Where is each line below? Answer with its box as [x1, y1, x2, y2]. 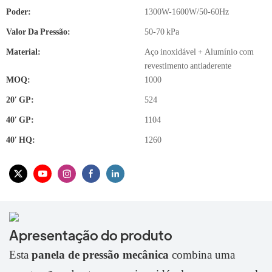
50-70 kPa [144, 27, 179, 36]
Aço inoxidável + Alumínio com [144, 47, 254, 56]
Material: [6, 47, 41, 56]
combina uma [172, 248, 235, 262]
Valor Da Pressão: [6, 27, 70, 36]
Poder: [6, 7, 31, 16]
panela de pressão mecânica [32, 248, 169, 262]
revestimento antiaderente [144, 61, 231, 70]
